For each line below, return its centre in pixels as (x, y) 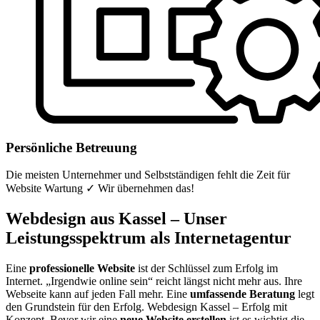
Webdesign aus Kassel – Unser (116, 219)
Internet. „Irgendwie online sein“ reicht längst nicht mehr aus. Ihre (154, 281)
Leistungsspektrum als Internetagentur (149, 238)
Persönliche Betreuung (71, 147)
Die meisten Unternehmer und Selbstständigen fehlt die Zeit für (148, 175)
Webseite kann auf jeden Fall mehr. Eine (98, 294)
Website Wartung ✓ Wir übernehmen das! (100, 189)
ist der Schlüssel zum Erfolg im (206, 269)
